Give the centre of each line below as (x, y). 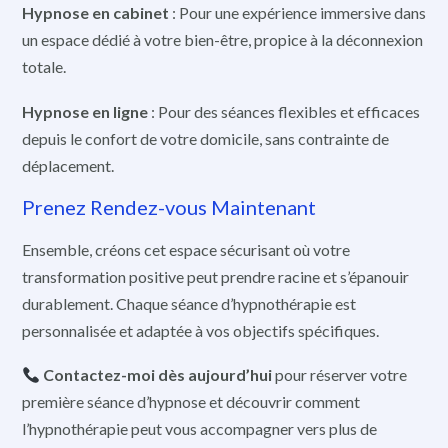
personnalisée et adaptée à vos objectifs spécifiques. (200, 330)
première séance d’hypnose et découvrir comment (191, 402)
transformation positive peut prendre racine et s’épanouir (215, 276)
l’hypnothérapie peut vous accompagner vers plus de (199, 429)
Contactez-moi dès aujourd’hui (156, 375)
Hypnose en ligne (85, 111)
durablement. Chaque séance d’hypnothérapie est (189, 303)
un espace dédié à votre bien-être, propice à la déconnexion (222, 40)
